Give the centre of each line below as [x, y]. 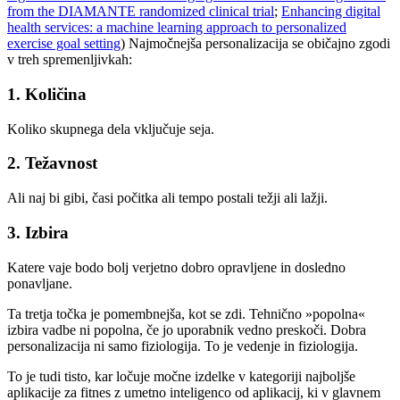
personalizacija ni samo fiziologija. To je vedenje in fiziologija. [183, 346]
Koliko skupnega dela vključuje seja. [111, 129]
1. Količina [47, 94]
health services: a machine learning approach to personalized [177, 28]
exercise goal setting [64, 44]
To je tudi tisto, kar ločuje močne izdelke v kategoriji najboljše [181, 376]
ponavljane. [40, 283]
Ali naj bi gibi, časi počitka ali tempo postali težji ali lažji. [167, 198]
